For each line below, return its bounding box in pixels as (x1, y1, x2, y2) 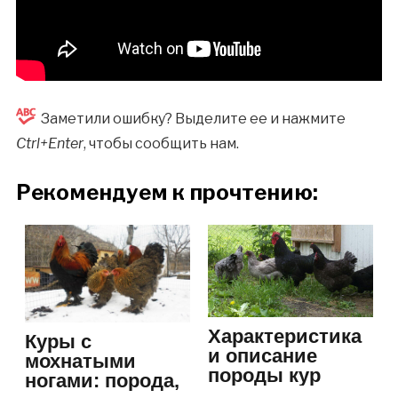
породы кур (208, 364, 321, 387)
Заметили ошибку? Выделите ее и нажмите (40, 109, 346, 127)
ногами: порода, (24, 370, 179, 393)
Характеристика (208, 325, 362, 348)
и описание (208, 345, 317, 368)
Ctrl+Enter (15, 134, 84, 152)
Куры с (24, 330, 92, 354)
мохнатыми (24, 350, 136, 373)
